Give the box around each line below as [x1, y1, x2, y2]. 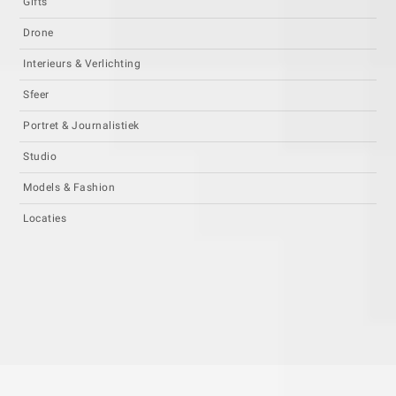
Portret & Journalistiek [23, 118, 140, 132]
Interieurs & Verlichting [23, 57, 141, 70]
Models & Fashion [23, 180, 116, 194]
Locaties [23, 211, 67, 225]
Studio [23, 149, 57, 163]
